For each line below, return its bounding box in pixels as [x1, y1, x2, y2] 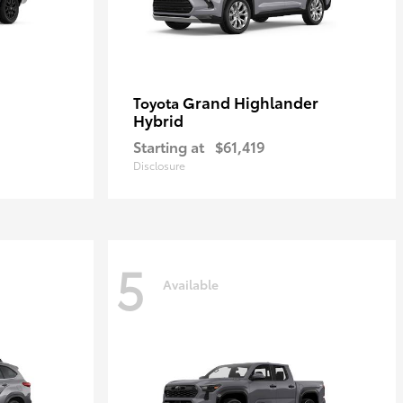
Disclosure [133, 157, 185, 173]
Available [163, 274, 219, 293]
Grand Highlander [183, 91, 318, 112]
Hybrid [133, 109, 184, 130]
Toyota [133, 92, 183, 112]
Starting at [133, 136, 204, 157]
